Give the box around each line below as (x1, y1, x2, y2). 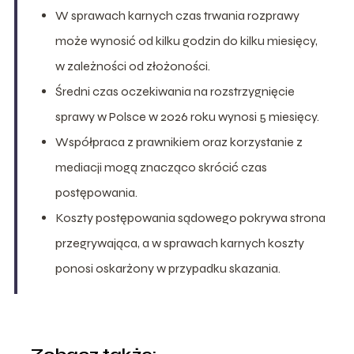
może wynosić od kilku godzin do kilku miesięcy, (55, 32, 318, 48)
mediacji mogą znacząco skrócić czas (55, 159, 267, 175)
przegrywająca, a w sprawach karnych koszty (55, 235, 304, 250)
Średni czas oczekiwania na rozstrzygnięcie (55, 83, 295, 99)
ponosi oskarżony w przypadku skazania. (55, 260, 281, 276)
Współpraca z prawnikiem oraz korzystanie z (55, 134, 303, 149)
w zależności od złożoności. (55, 58, 210, 73)
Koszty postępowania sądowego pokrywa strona (55, 209, 326, 225)
